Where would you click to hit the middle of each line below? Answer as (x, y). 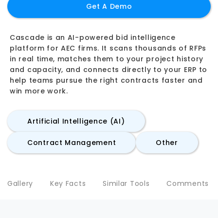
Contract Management (72, 143)
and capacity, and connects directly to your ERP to (109, 70)
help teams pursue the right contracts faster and (106, 80)
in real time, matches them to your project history (107, 59)
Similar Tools (126, 183)
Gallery (20, 183)
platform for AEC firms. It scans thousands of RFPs (108, 48)
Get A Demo (109, 6)
